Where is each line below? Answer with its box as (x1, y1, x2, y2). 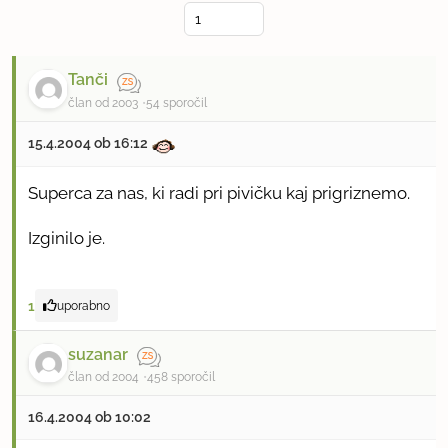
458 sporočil (147, 369, 215, 384)
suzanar (68, 344, 128, 364)
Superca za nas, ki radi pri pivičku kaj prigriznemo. (28, 182, 410, 203)
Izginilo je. (28, 227, 105, 248)
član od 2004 (68, 369, 139, 384)
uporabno (57, 297, 110, 313)
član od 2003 (68, 95, 138, 110)
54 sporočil (146, 95, 207, 110)
